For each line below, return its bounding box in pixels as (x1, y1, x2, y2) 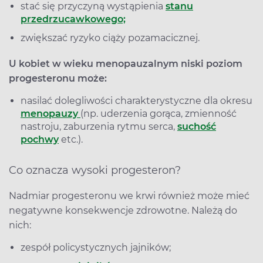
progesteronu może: (9, 72, 107, 84)
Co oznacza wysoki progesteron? (9, 163, 181, 177)
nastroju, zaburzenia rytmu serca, (21, 120, 177, 132)
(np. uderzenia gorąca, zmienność (80, 107, 237, 119)
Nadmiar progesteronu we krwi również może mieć (9, 190, 249, 201)
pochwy (21, 133, 59, 145)
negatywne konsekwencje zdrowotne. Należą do (9, 204, 237, 216)
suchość (177, 120, 216, 132)
